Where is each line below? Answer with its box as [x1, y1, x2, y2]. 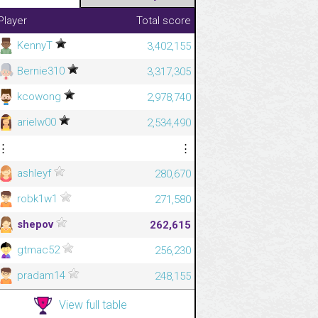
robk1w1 [14, 192, 60, 205]
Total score [136, 13, 191, 27]
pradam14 [14, 268, 68, 282]
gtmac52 [14, 243, 62, 256]
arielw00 [14, 115, 59, 128]
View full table [59, 297, 127, 312]
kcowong [14, 89, 64, 103]
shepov [14, 217, 56, 231]
